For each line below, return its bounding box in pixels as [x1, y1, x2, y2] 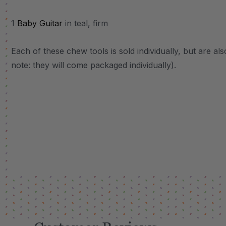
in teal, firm [63, 18, 108, 28]
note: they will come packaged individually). [11, 60, 176, 70]
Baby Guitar [17, 18, 63, 28]
